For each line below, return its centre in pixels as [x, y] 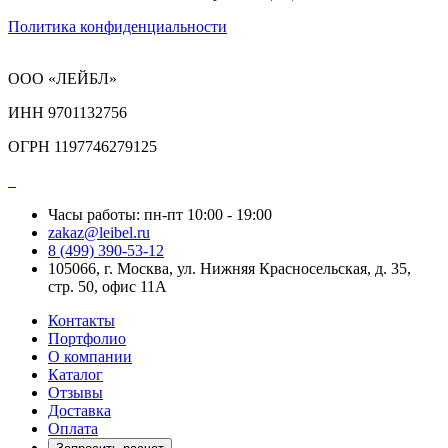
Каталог [75, 375]
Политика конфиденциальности [117, 27]
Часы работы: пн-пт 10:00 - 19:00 [160, 215]
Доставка [79, 411]
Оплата [73, 429]
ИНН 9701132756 [67, 113]
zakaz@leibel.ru [99, 233]
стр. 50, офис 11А [107, 287]
